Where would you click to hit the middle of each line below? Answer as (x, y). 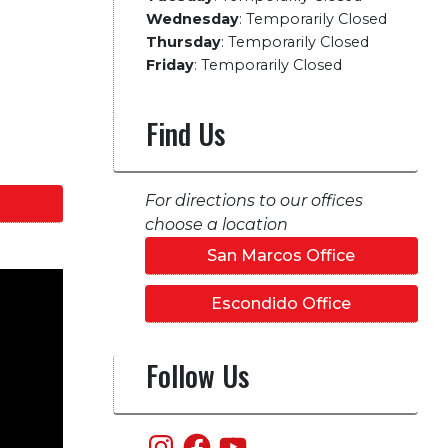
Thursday (183, 42)
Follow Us (197, 375)
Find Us (185, 133)
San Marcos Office (281, 255)
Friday (169, 65)
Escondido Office (281, 303)
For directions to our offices (253, 200)
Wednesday (192, 19)
